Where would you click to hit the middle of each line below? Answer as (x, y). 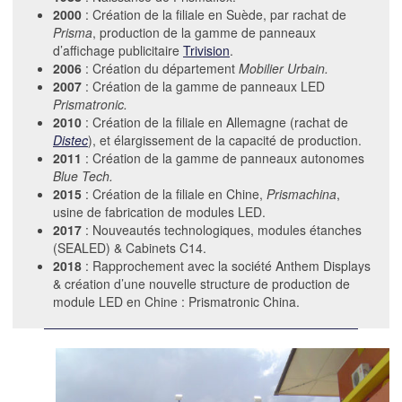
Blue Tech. (83, 176)
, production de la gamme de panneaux (204, 33)
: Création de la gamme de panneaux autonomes (223, 158)
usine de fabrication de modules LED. (159, 212)
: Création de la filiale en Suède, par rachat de (214, 15)
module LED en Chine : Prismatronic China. (176, 302)
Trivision (206, 51)
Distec (70, 140)
